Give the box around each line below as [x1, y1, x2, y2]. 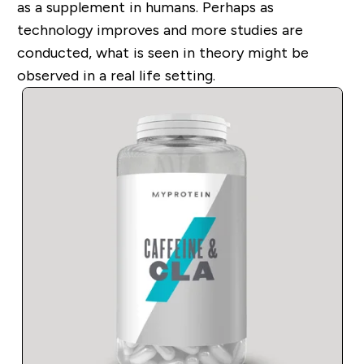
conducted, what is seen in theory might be [16, 45, 309, 62]
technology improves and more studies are [16, 22, 303, 39]
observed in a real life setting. [16, 67, 215, 84]
